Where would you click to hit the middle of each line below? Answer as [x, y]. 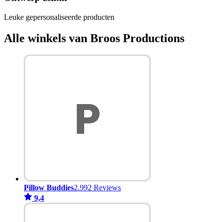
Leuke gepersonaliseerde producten [59, 17]
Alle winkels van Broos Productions [94, 38]
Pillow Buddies [49, 188]
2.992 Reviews [97, 188]
